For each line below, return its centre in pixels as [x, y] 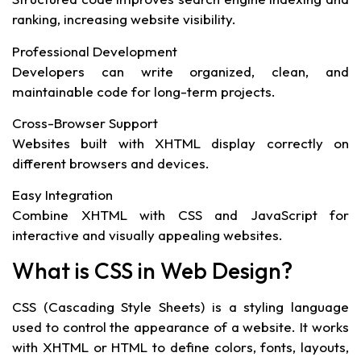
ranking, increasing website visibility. [124, 19]
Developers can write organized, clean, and [180, 71]
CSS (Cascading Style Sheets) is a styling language [180, 306]
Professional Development [95, 51]
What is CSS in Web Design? [152, 270]
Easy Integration [62, 195]
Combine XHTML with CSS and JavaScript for [180, 215]
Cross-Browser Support [85, 123]
